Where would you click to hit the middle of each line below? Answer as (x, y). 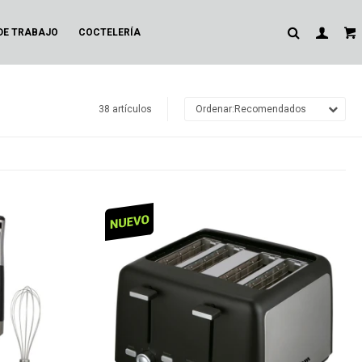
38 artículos (125, 109)
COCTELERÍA (110, 32)
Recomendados (270, 109)
